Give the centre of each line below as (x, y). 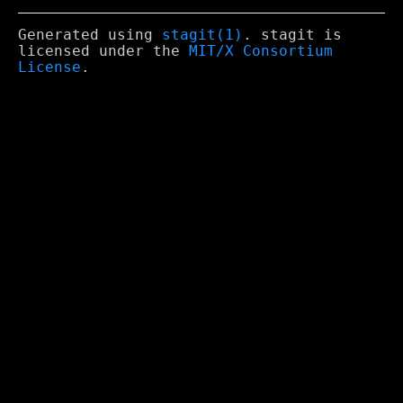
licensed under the (103, 52)
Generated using (90, 36)
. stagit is (292, 36)
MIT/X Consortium (261, 52)
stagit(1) (202, 36)
